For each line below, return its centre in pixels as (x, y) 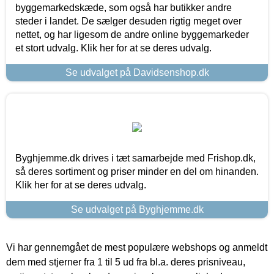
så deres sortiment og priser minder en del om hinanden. (137, 171)
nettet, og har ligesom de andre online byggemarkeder (132, 34)
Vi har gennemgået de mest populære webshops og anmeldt (137, 247)
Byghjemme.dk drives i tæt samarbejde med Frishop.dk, (135, 158)
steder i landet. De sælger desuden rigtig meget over (128, 21)
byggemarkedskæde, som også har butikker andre (124, 7)
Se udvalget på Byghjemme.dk (137, 209)
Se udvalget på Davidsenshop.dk (137, 72)
